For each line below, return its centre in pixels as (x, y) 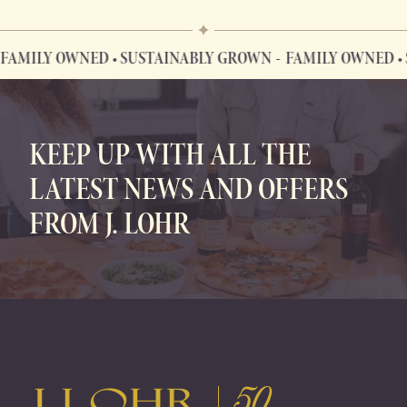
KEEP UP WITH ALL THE (170, 155)
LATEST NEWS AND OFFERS (189, 189)
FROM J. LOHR (109, 224)
